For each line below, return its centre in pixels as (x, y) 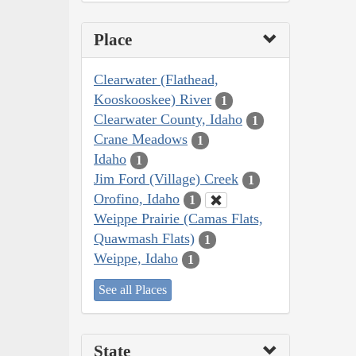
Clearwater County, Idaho (168, 120)
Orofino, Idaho (137, 199)
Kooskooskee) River (153, 100)
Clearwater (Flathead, (156, 80)
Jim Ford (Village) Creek (166, 179)
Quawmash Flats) (144, 239)
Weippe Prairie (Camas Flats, (178, 219)
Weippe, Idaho (136, 259)
